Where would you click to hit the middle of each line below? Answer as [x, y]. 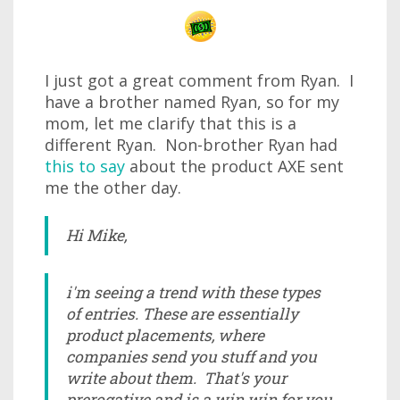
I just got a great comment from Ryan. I [199, 80]
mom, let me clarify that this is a [171, 123]
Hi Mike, [96, 235]
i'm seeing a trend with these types [193, 292]
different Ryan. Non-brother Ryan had [191, 145]
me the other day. [113, 187]
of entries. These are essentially [182, 314]
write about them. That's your [176, 378]
